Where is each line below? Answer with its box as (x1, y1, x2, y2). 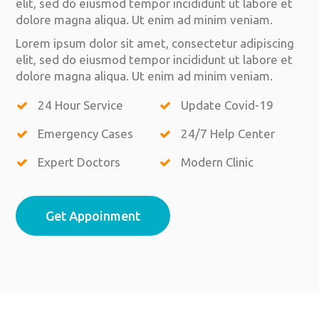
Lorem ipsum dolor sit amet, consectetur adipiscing (16, 36, 295, 51)
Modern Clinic (178, 155, 254, 169)
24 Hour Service (34, 98, 123, 113)
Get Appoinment (46, 209, 141, 224)
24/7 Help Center (178, 127, 276, 141)
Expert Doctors (34, 155, 120, 169)
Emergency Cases (34, 127, 133, 141)
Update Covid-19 (178, 98, 274, 113)
